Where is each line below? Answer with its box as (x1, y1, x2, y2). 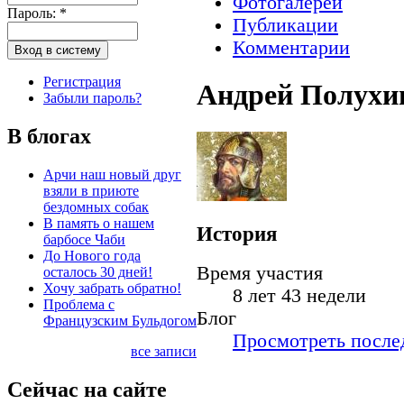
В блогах (7, 124, 91, 148)
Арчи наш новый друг (43, 166, 181, 182)
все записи (131, 343, 197, 359)
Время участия (197, 262, 323, 285)
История (197, 221, 277, 245)
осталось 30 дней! (43, 263, 152, 280)
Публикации (233, 14, 338, 36)
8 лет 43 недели (233, 285, 366, 308)
